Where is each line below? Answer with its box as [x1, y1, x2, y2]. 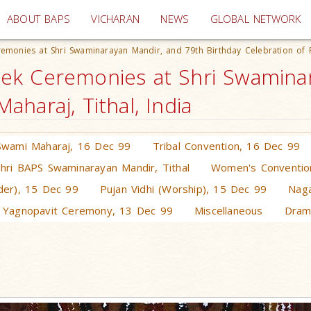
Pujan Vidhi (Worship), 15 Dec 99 [99, 182, 267, 196]
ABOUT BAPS [7, 12, 71, 26]
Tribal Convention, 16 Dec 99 [152, 139, 301, 153]
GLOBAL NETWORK [210, 12, 301, 26]
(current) [139, 11, 182, 26]
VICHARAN [91, 12, 140, 26]
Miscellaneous [194, 203, 263, 217]
